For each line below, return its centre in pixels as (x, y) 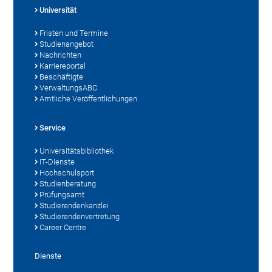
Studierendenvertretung (80, 217)
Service (53, 128)
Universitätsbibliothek (77, 151)
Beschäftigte (62, 77)
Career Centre (63, 228)
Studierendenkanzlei (74, 206)
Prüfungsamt (62, 195)
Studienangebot (67, 44)
